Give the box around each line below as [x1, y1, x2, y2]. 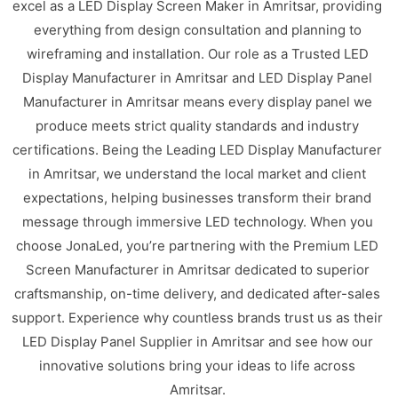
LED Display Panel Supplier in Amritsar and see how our [21, 332, 373, 350]
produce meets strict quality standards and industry [36, 116, 360, 134]
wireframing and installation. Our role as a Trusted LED [26, 44, 369, 62]
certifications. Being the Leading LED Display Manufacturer [12, 140, 383, 158]
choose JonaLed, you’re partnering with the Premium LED [16, 236, 379, 254]
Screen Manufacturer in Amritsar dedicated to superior [25, 260, 370, 278]
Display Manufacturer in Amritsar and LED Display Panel [22, 68, 373, 86]
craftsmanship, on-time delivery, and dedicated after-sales [14, 284, 381, 302]
